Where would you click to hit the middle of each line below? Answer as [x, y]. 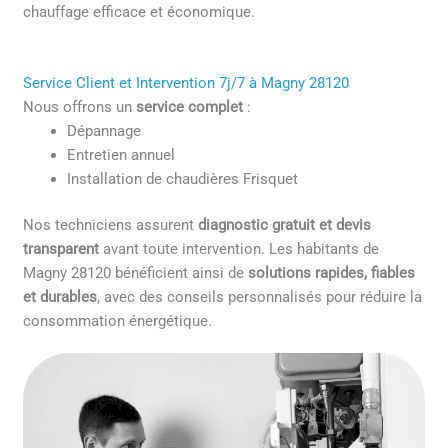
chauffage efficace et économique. [139, 12]
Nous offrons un [80, 106]
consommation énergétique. [118, 320]
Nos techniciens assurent [111, 224]
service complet [190, 106]
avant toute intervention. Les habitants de [239, 248]
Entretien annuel [121, 154]
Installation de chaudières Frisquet [183, 178]
